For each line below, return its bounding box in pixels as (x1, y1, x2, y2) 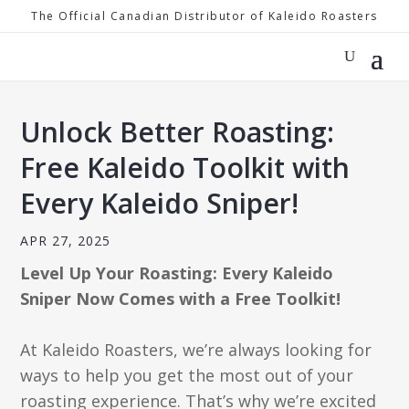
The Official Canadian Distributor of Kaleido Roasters (31, 8, 378, 24)
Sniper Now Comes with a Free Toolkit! (20, 288, 341, 309)
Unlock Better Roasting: (20, 113, 335, 151)
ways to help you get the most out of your (20, 364, 354, 386)
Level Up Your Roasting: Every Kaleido (20, 262, 334, 284)
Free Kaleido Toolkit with (20, 149, 351, 186)
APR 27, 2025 (20, 232, 111, 249)
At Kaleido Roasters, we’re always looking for (20, 339, 372, 361)
